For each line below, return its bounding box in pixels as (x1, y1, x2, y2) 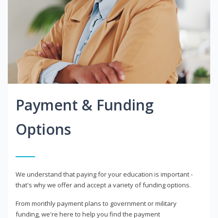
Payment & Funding (16, 95, 154, 115)
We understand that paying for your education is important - (16, 170, 193, 179)
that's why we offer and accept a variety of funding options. (16, 181, 191, 190)
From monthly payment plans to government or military (16, 199, 177, 208)
